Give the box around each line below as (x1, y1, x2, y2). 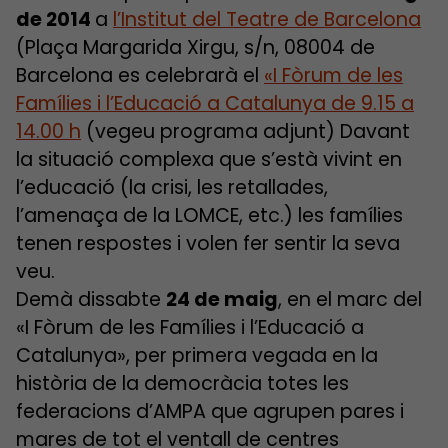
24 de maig (166, 286, 278, 313)
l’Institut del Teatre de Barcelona (113, 6, 421, 33)
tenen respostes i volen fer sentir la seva (16, 230, 400, 257)
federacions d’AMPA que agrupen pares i (16, 398, 404, 425)
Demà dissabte (16, 286, 166, 313)
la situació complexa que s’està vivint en (16, 146, 402, 173)
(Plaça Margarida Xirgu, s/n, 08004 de (16, 34, 375, 61)
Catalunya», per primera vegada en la (16, 342, 378, 369)
